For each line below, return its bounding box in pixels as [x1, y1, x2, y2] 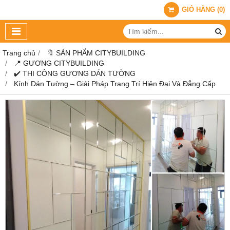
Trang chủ [3, 49, 35, 57]
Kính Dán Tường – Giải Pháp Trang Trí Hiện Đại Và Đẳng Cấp [14, 80, 216, 88]
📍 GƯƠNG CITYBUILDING [14, 59, 104, 67]
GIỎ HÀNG [182, 6, 215, 13]
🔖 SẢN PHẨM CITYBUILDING [47, 49, 145, 57]
